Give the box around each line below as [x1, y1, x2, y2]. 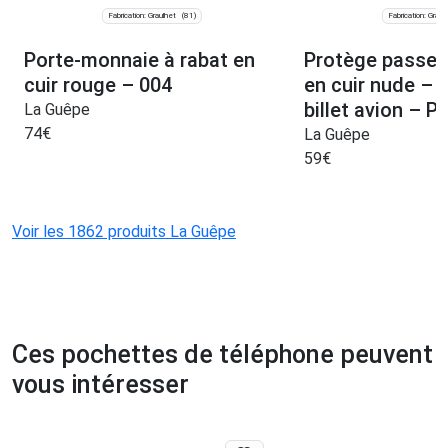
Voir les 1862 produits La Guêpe [12, 222, 236, 242]
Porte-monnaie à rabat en [24, 48, 255, 73]
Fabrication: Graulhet [107, 11, 176, 21]
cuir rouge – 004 [24, 73, 172, 98]
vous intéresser [12, 370, 189, 400]
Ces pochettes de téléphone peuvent [12, 340, 433, 370]
